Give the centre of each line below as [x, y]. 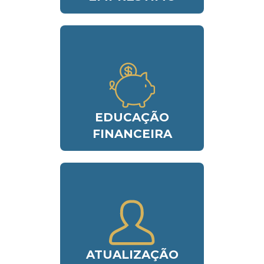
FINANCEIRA [132, 134]
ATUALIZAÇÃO [132, 255]
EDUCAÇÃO [132, 118]
